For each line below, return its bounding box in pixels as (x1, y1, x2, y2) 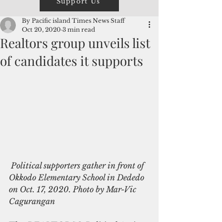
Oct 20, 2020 (22, 26, 61, 33)
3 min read (62, 26, 95, 33)
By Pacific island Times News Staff (22, 17, 125, 24)
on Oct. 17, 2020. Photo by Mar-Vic (9, 184, 138, 194)
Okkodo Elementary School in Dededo (9, 172, 146, 182)
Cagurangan (9, 196, 55, 206)
